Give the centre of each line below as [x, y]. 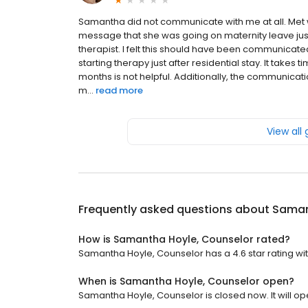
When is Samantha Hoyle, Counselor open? [186, 281]
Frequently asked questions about [175, 209]
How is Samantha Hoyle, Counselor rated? [184, 239]
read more [119, 90]
